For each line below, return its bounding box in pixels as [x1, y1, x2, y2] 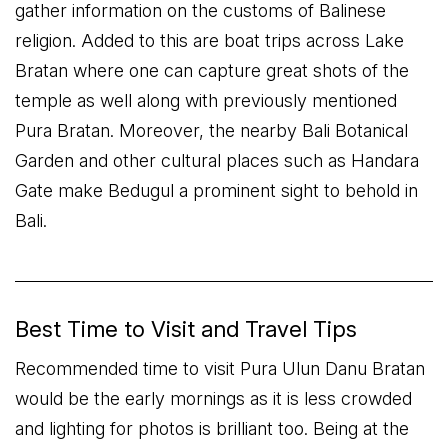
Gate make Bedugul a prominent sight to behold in [15, 180, 418, 201]
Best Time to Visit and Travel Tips [15, 316, 357, 342]
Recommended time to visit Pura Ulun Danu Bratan [15, 358, 425, 379]
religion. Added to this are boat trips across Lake [15, 30, 404, 51]
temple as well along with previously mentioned [15, 90, 397, 111]
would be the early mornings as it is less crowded [15, 388, 412, 409]
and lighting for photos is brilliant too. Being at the [15, 418, 409, 439]
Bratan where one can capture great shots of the [15, 60, 409, 81]
